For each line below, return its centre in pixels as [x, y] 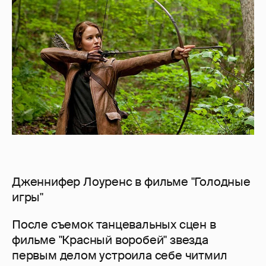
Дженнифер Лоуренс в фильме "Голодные [131, 182]
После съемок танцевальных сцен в [114, 225]
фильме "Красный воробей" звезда [110, 240]
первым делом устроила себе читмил [120, 256]
